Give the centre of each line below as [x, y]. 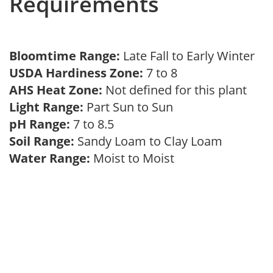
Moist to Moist [135, 158]
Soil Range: [42, 141]
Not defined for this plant [178, 90]
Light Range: [46, 107]
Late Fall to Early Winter [192, 56]
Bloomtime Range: [66, 56]
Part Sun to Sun [131, 107]
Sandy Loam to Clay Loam [151, 141]
